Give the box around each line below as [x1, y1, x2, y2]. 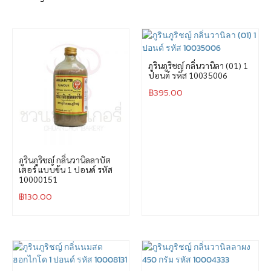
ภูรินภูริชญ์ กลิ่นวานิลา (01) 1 [148, 59, 248, 71]
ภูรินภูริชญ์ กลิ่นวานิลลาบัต [19, 154, 111, 165]
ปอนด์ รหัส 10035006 [148, 69, 227, 80]
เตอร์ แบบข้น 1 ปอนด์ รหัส [19, 163, 113, 175]
